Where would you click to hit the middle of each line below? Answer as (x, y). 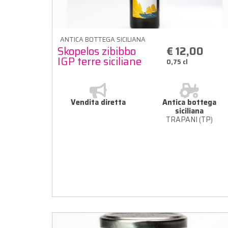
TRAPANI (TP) (189, 119)
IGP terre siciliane (99, 61)
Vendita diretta (98, 102)
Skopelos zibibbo (97, 51)
